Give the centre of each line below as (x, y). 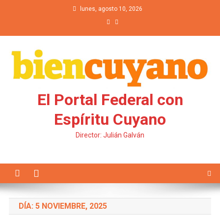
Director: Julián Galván (110, 135)
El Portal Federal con (110, 100)
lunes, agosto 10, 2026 (111, 9)
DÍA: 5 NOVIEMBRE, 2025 (63, 206)
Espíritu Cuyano (110, 120)
